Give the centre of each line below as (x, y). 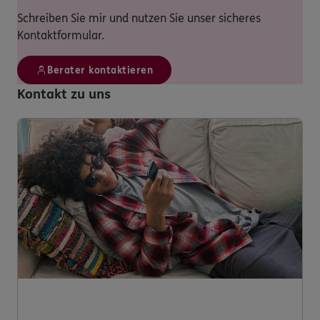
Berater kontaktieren (100, 70)
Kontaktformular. (61, 35)
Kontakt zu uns (64, 94)
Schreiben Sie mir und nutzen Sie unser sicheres (139, 18)
